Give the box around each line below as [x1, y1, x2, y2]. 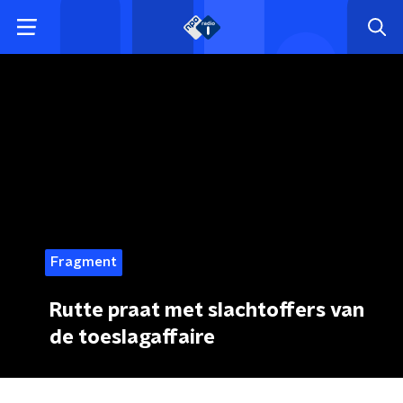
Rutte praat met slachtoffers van [49, 300, 364, 320]
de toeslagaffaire [49, 327, 215, 347]
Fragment [50, 255, 117, 269]
